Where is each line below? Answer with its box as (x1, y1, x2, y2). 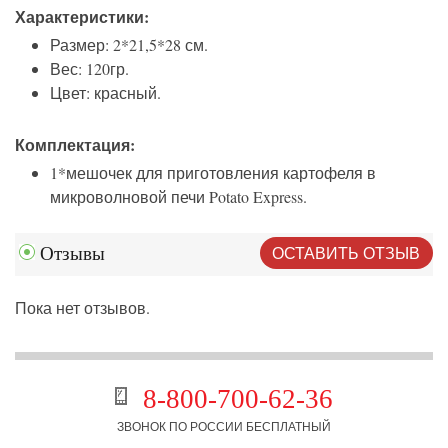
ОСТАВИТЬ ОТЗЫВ (272, 241, 421, 263)
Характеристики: (15, 5, 149, 29)
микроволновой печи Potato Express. (50, 186, 307, 208)
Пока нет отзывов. (15, 296, 150, 318)
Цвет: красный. (50, 82, 161, 104)
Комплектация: (15, 133, 135, 157)
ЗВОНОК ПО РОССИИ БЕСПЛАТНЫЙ (117, 417, 331, 434)
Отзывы (39, 243, 105, 265)
